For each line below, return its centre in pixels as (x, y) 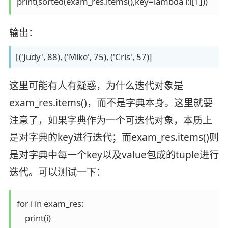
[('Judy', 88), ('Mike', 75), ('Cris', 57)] (84, 57)
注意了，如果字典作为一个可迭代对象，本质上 (110, 120)
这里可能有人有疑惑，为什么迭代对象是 (96, 86)
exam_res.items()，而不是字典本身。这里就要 (111, 103)
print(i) (34, 218)
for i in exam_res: (50, 203)
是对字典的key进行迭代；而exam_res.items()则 (114, 138)
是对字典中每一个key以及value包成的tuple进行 (114, 155)
